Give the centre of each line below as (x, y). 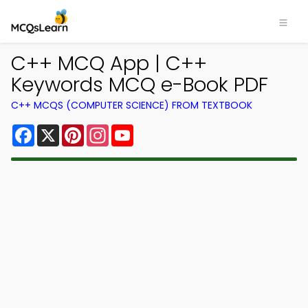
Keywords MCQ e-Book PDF (140, 85)
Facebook (62, 130)
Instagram (137, 130)
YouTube (157, 130)
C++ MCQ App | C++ (109, 63)
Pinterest (109, 130)
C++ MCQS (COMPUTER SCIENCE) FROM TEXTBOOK (132, 105)
